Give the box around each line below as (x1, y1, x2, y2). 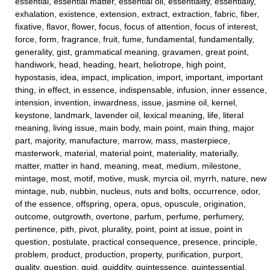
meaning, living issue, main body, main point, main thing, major (15, 123, 254, 133)
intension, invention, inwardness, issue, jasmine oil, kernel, (15, 98, 237, 107)
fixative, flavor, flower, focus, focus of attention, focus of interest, (15, 22, 258, 31)
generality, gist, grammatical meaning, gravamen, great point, (15, 47, 249, 57)
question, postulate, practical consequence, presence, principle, (15, 237, 257, 246)
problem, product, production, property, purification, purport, (15, 250, 243, 259)
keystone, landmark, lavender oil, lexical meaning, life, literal (15, 110, 243, 120)
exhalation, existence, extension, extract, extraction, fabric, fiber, (15, 9, 259, 19)
